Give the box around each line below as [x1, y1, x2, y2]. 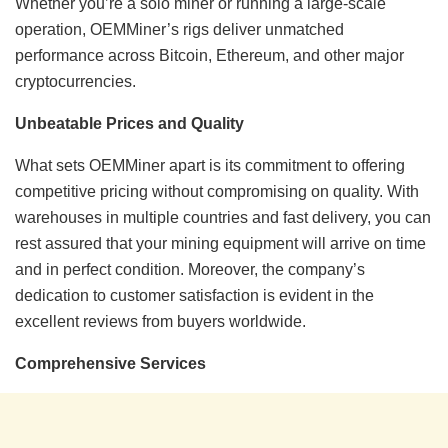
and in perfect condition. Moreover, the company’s [15, 261, 365, 279]
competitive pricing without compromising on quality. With [15, 183, 419, 201]
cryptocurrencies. [15, 73, 136, 91]
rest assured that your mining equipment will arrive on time [15, 235, 426, 253]
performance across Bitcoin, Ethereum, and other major [15, 47, 404, 65]
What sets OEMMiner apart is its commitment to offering [15, 157, 405, 175]
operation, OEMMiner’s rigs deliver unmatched [15, 21, 344, 39]
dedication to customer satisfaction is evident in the [15, 287, 374, 305]
